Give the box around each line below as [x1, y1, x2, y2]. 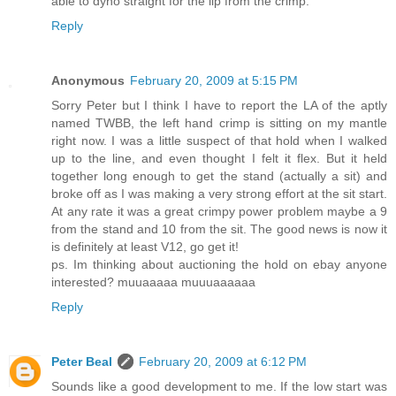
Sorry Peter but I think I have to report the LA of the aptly [51, 97, 387, 112]
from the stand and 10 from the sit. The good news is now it [51, 221, 387, 236]
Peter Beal [51, 354, 112, 369]
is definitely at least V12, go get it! [51, 239, 239, 254]
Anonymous [51, 72, 125, 88]
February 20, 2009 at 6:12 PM [139, 354, 307, 369]
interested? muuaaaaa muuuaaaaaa [51, 274, 255, 289]
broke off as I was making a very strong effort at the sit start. [51, 186, 387, 201]
